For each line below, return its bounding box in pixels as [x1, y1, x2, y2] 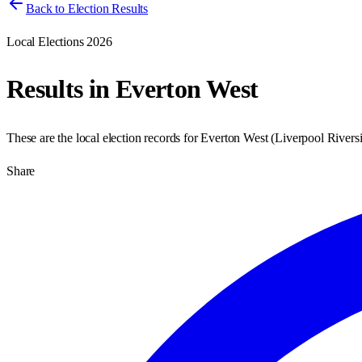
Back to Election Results [26, 2, 149, 15]
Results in [6, 74, 116, 104]
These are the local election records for [6, 130, 201, 145]
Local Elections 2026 [6, 35, 112, 48]
